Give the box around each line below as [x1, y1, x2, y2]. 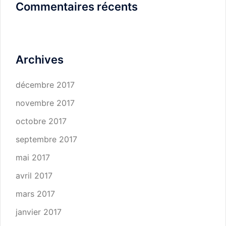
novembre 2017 [16, 98, 75, 108]
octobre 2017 [16, 116, 67, 126]
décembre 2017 [16, 80, 75, 90]
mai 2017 [16, 152, 50, 162]
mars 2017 [16, 189, 55, 199]
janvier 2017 [16, 207, 62, 217]
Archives [16, 53, 64, 66]
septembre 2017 [16, 134, 77, 144]
